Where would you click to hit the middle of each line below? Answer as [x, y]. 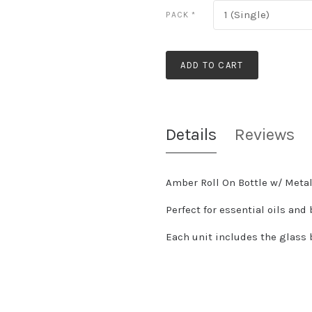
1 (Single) [247, 15]
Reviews [265, 134]
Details [192, 134]
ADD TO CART [212, 65]
